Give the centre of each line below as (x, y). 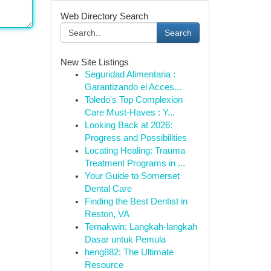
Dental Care (108, 189)
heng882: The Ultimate (129, 252)
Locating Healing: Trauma (135, 151)
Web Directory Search (104, 16)
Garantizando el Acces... (133, 87)
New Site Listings (94, 62)
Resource (104, 265)
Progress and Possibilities (135, 138)
